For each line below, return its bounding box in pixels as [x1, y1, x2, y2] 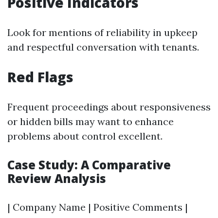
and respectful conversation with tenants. [7, 41, 199, 53]
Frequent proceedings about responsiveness [7, 101, 211, 113]
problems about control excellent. [7, 130, 163, 142]
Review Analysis [7, 170, 106, 186]
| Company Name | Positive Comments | [7, 201, 188, 213]
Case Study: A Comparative [7, 157, 171, 173]
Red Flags [7, 68, 73, 86]
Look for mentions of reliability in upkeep [7, 26, 198, 38]
